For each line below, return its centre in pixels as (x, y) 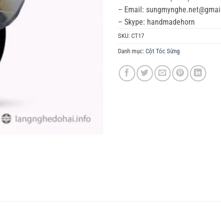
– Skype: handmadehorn (156, 22)
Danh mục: (132, 51)
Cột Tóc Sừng (163, 51)
